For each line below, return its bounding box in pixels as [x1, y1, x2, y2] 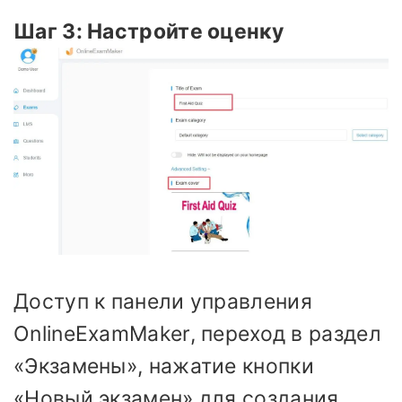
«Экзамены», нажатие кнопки [13, 354, 314, 380]
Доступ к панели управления [13, 289, 312, 315]
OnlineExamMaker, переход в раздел [13, 321, 381, 347]
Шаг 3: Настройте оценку [13, 19, 284, 45]
